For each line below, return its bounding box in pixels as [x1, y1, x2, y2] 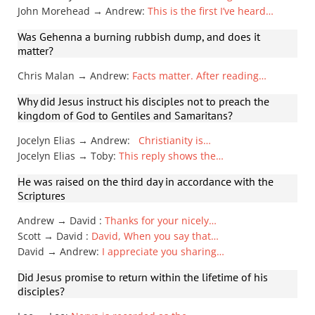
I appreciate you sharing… [102, 245, 224, 258]
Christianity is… [133, 134, 211, 147]
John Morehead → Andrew [18, 4, 142, 18]
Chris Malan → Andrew [18, 69, 127, 82]
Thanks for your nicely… [105, 214, 217, 227]
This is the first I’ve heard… [148, 4, 274, 18]
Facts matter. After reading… [132, 69, 266, 82]
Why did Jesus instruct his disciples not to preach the [18, 94, 269, 108]
